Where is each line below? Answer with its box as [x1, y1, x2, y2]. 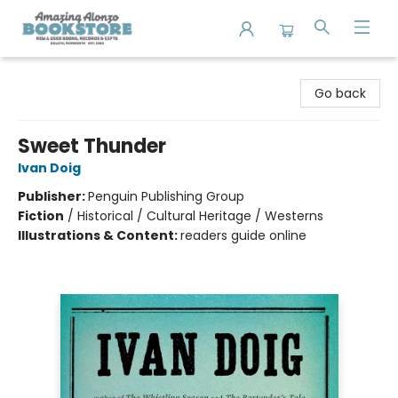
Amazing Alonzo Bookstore [13, 65, 177, 83]
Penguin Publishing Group [88, 187, 244, 205]
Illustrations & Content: [18, 227, 180, 244]
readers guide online [180, 227, 306, 244]
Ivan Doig [18, 159, 81, 177]
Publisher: [18, 187, 88, 205]
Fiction [18, 207, 64, 225]
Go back [314, 84, 366, 102]
